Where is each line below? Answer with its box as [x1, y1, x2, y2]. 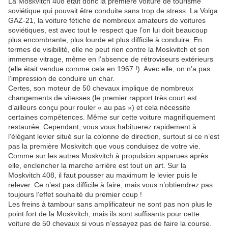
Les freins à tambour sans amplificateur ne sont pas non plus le [8, 200, 212, 209]
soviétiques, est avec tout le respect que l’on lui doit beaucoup [8, 26, 208, 35]
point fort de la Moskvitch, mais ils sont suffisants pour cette [8, 210, 199, 218]
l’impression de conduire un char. [8, 74, 115, 83]
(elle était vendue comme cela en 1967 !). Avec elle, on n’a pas [8, 65, 210, 73]
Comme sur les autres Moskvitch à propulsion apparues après [8, 152, 208, 160]
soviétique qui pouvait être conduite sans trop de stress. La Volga [8, 7, 218, 15]
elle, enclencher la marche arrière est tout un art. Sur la [8, 161, 186, 170]
